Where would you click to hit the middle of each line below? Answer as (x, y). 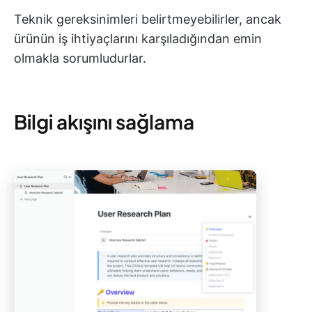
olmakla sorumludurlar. (80, 58)
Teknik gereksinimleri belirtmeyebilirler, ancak (148, 19)
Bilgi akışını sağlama (104, 122)
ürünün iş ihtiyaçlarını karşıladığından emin (138, 39)
